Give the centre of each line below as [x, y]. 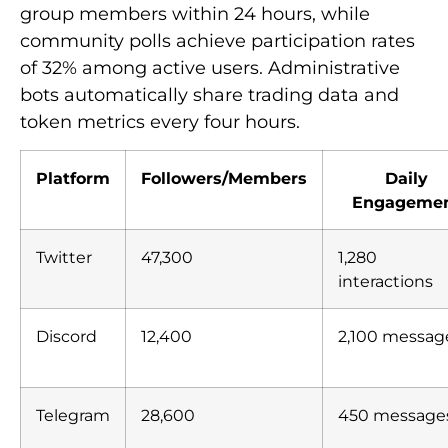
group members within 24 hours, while [195, 13]
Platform [73, 177]
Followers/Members [224, 177]
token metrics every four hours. [160, 121]
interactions [385, 280]
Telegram [73, 414]
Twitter [64, 256]
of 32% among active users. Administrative [210, 67]
